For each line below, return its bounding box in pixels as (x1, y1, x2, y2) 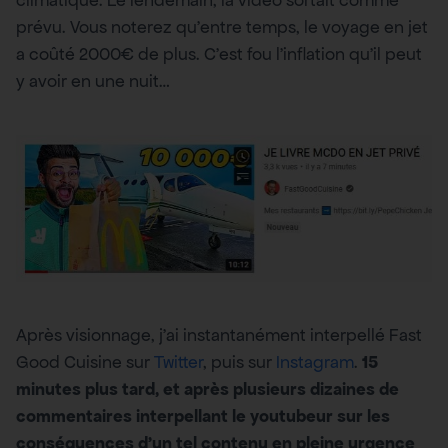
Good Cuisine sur (16, 350, 154, 373)
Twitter (154, 350, 203, 373)
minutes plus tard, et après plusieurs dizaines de (16, 377, 399, 400)
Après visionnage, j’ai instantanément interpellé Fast (16, 323, 422, 346)
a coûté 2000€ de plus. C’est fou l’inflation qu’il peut (16, 42, 422, 65)
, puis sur (203, 350, 276, 373)
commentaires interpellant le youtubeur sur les (16, 404, 390, 427)
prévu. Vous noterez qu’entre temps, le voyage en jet (16, 15, 428, 38)
